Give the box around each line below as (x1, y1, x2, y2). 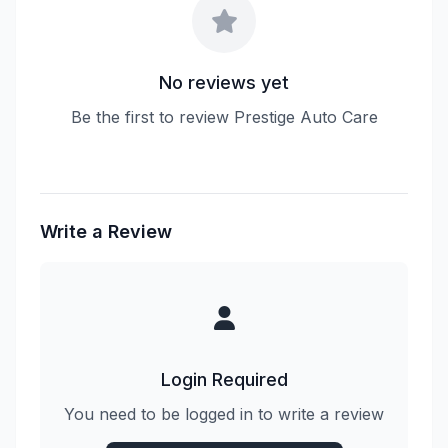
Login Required (160, 369, 288, 390)
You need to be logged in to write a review (64, 404, 384, 424)
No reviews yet (159, 72, 289, 93)
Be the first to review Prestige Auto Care (70, 107, 378, 127)
